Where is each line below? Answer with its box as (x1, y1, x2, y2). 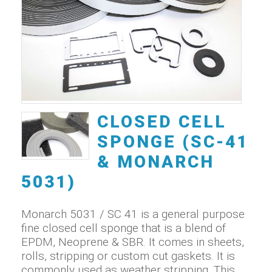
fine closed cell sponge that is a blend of (21, 220, 226, 235)
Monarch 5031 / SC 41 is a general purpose (21, 206, 245, 221)
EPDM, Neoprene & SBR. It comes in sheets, (21, 234, 244, 249)
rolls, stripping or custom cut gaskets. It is (21, 248, 235, 263)
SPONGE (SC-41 (97, 131, 249, 152)
